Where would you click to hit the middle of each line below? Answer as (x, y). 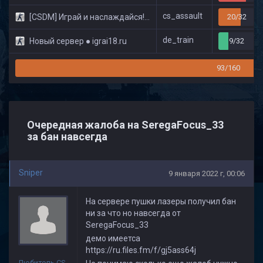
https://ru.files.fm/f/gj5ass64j (141, 250)
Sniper (31, 173)
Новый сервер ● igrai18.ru (77, 41)
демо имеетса (113, 238)
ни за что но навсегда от (133, 213)
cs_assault (183, 16)
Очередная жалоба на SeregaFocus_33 (125, 125)
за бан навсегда (67, 136)
